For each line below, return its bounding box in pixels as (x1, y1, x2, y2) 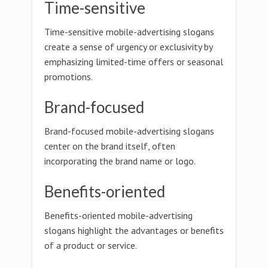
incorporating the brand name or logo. (44, 155, 196, 167)
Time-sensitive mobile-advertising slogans (44, 26, 214, 38)
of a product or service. (44, 239, 137, 251)
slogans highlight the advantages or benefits (44, 224, 224, 236)
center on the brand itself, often (44, 140, 175, 152)
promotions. (44, 71, 93, 83)
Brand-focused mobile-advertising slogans (44, 125, 214, 137)
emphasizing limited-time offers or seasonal (44, 56, 223, 68)
